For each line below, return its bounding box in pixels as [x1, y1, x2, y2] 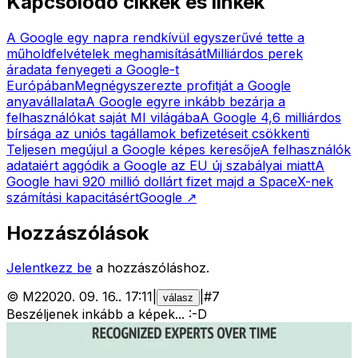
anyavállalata [6, 93, 86, 109]
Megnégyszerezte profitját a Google [74, 77, 291, 93]
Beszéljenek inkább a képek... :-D [6, 306, 207, 323]
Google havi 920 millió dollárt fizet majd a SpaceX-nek [6, 173, 333, 189]
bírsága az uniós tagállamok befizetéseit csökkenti [6, 125, 309, 141]
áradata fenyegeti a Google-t [6, 61, 179, 78]
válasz [163, 292, 193, 304]
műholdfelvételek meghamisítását [6, 45, 206, 62]
